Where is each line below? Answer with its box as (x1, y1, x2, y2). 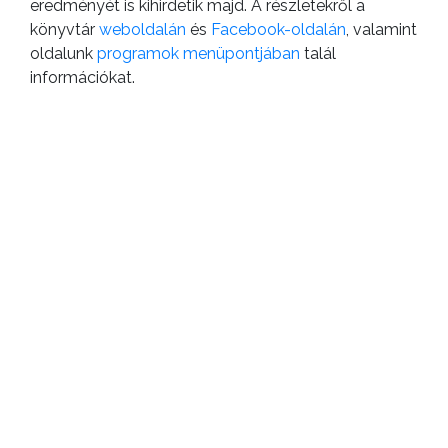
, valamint (346, 19, 417, 39)
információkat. (30, 67, 135, 87)
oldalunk (30, 43, 97, 63)
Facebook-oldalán (211, 19, 346, 39)
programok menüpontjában (97, 43, 300, 63)
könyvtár (30, 19, 99, 39)
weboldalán (99, 19, 186, 39)
